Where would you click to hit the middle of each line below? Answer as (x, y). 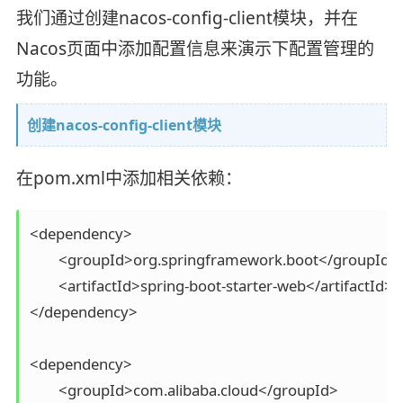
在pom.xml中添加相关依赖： (129, 178)
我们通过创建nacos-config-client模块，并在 (187, 18)
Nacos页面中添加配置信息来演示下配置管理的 (195, 49)
